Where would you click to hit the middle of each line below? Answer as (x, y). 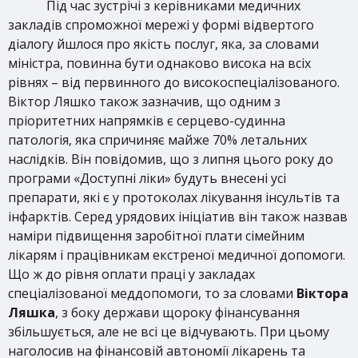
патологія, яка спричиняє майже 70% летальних (157, 140)
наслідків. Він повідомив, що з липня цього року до (171, 159)
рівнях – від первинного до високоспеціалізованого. (174, 82)
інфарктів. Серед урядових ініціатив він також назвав (178, 217)
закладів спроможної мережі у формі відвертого (161, 25)
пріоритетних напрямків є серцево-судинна (147, 121)
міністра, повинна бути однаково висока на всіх (159, 63)
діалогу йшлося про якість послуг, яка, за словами (163, 44)
